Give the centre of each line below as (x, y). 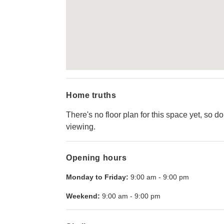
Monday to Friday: (97, 177)
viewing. (81, 126)
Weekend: (83, 196)
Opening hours (96, 158)
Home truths (91, 95)
